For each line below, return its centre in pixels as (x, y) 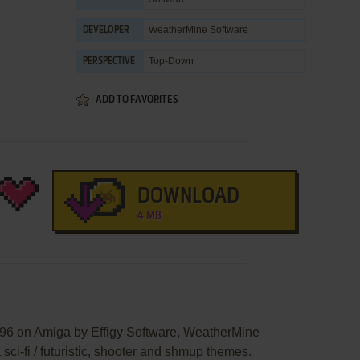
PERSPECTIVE (109, 62)
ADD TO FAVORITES (137, 100)
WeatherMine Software (198, 30)
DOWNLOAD (188, 197)
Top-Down (171, 61)
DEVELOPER (106, 31)
